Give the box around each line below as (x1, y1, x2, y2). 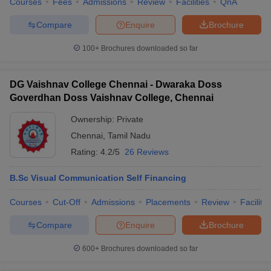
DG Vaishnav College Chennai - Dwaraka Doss (10, 79, 222, 90)
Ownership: (71, 114, 117, 124)
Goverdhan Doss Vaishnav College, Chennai (10, 93, 214, 103)
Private (117, 114, 143, 124)
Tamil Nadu (108, 131, 151, 140)
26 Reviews (125, 147, 169, 157)
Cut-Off (53, 197, 80, 207)
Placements (146, 197, 191, 207)
